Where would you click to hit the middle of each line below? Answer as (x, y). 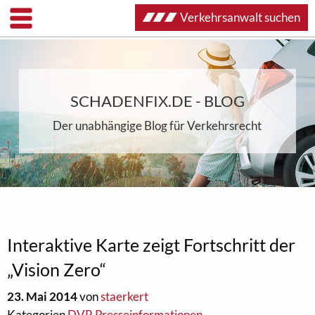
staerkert (124, 296)
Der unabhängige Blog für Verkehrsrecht (157, 126)
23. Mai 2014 (42, 296)
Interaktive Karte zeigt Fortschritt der (151, 245)
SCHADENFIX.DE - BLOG (157, 101)
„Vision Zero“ (57, 269)
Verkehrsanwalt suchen (240, 17)
